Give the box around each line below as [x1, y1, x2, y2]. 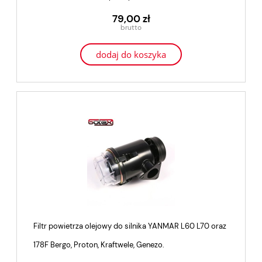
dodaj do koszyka [96, 49, 166, 61]
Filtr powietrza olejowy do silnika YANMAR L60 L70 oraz [33, 221, 226, 232]
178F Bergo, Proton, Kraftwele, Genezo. [33, 240, 164, 250]
